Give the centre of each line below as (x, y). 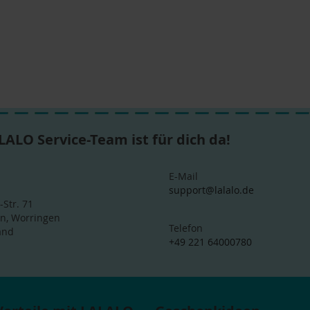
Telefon (186, 228)
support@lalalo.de (211, 190)
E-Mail (183, 176)
